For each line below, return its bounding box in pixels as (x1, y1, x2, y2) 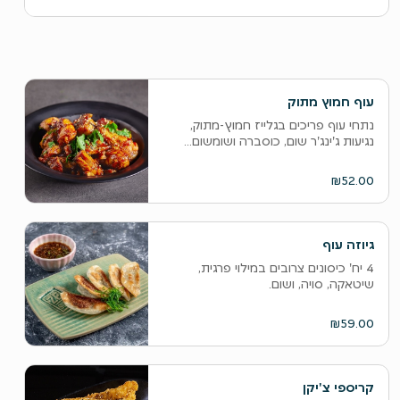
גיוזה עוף (321, 237, 374, 253)
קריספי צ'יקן (302, 379, 374, 396)
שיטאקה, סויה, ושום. (268, 276, 374, 292)
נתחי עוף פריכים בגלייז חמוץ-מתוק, (189, 117, 374, 133)
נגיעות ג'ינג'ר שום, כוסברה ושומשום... (279, 133, 374, 149)
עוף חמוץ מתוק (287, 94, 374, 110)
